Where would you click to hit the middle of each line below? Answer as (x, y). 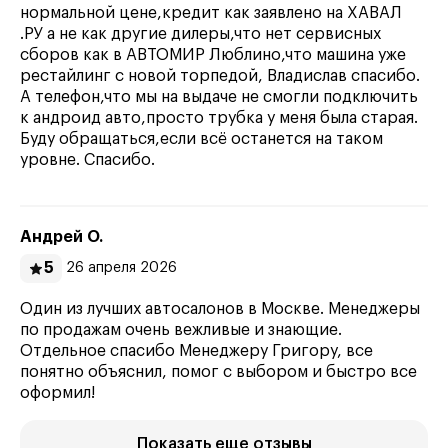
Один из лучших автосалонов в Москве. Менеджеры (220, 309)
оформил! (57, 393)
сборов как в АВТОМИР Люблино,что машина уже (213, 55)
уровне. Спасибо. (87, 160)
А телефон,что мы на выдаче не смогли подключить (219, 97)
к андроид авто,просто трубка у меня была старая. (219, 118)
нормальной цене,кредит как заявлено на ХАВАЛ (211, 13)
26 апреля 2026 (121, 268)
